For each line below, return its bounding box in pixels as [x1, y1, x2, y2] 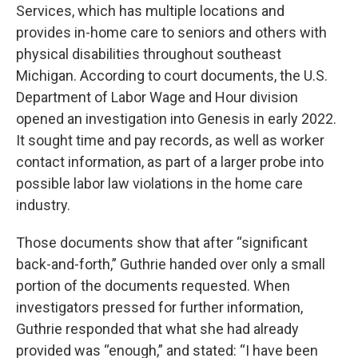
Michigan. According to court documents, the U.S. [16, 67, 328, 84]
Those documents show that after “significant [16, 234, 308, 251]
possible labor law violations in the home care [16, 175, 303, 192]
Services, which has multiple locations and [16, 2, 284, 19]
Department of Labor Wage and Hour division [16, 89, 298, 105]
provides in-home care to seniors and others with [16, 24, 327, 41]
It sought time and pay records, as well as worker [16, 132, 324, 149]
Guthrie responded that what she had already [16, 320, 299, 337]
